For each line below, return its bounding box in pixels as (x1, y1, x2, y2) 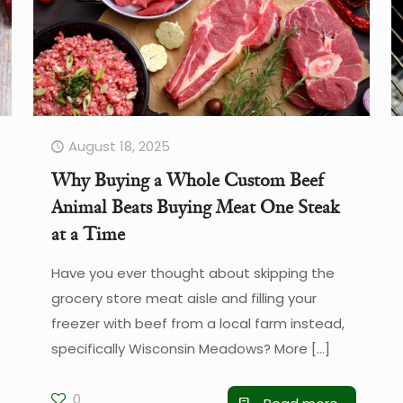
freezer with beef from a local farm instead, (50, 313, 345, 333)
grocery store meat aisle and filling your (50, 288, 317, 308)
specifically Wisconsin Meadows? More (50, 338, 308, 358)
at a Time (50, 221, 125, 246)
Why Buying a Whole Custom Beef (50, 167, 323, 192)
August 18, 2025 (67, 136, 170, 156)
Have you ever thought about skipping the (50, 263, 335, 282)
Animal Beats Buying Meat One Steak (50, 194, 339, 219)
